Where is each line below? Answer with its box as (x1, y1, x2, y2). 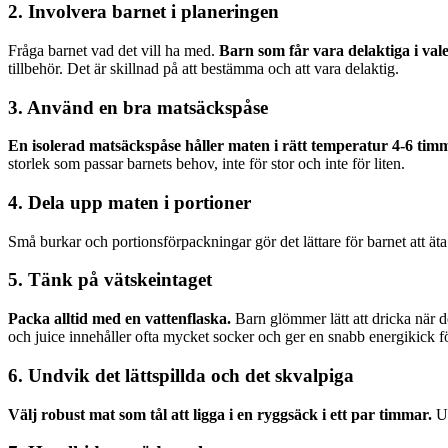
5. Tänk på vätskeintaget (8, 269, 212, 291)
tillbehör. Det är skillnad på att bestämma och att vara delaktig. (8, 59, 399, 77)
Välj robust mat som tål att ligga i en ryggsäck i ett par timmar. (8, 405, 432, 423)
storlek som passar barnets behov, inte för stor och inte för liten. (8, 155, 405, 173)
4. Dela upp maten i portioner (8, 192, 251, 214)
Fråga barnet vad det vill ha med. (8, 41, 219, 59)
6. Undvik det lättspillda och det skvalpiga (8, 364, 354, 386)
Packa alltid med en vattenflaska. (8, 310, 231, 328)
